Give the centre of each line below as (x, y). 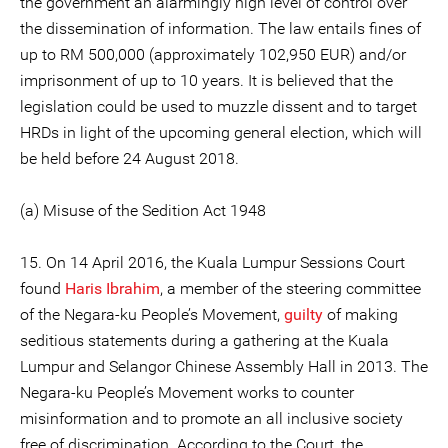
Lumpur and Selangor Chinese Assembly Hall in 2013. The (224, 366)
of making (360, 314)
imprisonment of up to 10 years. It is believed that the (206, 80)
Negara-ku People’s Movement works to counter (187, 392)
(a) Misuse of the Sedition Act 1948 (143, 210)
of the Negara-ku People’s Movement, (152, 314)
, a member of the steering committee (290, 288)
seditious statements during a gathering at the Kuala (204, 340)
